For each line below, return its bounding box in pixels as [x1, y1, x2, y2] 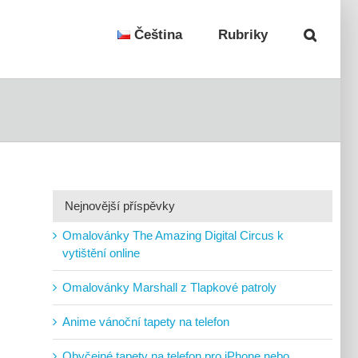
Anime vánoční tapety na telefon [62, 314, 229, 328]
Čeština [134, 27, 182, 42]
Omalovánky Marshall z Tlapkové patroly [62, 280, 276, 294]
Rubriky [218, 27, 268, 42]
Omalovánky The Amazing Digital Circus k [62, 228, 284, 242]
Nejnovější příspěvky [65, 198, 175, 213]
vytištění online [62, 245, 140, 260]
